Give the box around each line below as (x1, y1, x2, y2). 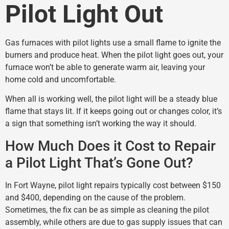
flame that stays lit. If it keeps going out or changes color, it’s (5, 106, 222, 117)
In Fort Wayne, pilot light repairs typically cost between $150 (5, 180, 221, 190)
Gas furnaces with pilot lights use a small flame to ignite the (5, 37, 221, 48)
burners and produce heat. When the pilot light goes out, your (5, 50, 223, 60)
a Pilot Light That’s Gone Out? (5, 154, 193, 171)
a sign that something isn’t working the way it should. (5, 119, 196, 129)
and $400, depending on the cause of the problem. (5, 192, 186, 202)
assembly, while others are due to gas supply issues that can (5, 217, 222, 227)
